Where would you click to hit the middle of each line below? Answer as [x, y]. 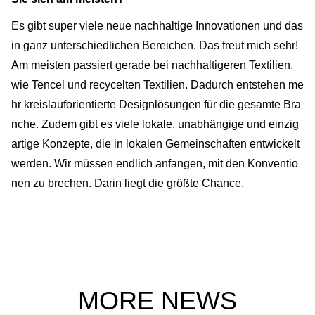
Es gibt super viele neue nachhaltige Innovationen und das [157, 26]
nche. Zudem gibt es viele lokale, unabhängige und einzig [155, 124]
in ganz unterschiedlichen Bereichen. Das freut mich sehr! [155, 46]
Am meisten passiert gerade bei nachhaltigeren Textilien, [152, 65]
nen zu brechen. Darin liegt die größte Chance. [129, 184]
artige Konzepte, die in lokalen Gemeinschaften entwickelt [155, 144]
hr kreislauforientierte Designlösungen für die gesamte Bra [156, 105]
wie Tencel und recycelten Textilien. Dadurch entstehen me [157, 85]
